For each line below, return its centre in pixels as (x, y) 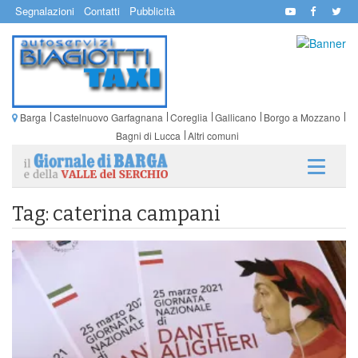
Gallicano (235, 117)
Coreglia (189, 117)
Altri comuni (213, 135)
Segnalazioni (45, 11)
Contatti (102, 11)
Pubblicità (152, 11)
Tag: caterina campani (116, 214)
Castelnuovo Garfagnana (108, 117)
